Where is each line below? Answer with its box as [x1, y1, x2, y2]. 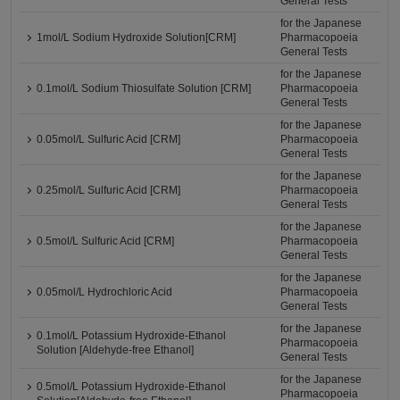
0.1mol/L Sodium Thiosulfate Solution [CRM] [37, 82, 252, 95]
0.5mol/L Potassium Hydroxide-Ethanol [37, 380, 227, 393]
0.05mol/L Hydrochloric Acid [37, 286, 173, 298]
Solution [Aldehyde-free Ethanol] [37, 344, 195, 356]
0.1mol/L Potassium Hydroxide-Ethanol [37, 329, 227, 342]
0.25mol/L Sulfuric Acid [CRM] [37, 184, 181, 196]
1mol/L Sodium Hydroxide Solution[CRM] [37, 31, 237, 44]
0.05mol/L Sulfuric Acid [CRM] [37, 133, 181, 146]
